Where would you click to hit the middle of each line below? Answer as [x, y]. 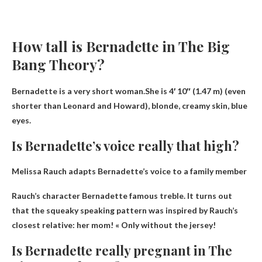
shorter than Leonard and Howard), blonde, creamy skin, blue [130, 106]
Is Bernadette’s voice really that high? [125, 146]
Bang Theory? [58, 65]
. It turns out [208, 196]
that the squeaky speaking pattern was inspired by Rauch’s [125, 211]
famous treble [156, 196]
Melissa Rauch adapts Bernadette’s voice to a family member [129, 171]
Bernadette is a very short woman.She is [90, 91]
